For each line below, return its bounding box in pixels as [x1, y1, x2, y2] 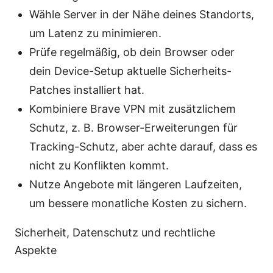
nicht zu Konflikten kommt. [29, 159, 169, 172]
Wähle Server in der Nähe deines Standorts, [29, 8, 254, 21]
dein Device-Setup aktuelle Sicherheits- [29, 65, 232, 78]
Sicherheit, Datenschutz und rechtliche [15, 226, 215, 239]
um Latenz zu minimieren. [29, 27, 161, 40]
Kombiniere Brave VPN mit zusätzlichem [29, 102, 236, 116]
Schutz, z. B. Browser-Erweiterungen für [29, 121, 238, 135]
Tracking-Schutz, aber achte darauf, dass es [29, 140, 257, 154]
